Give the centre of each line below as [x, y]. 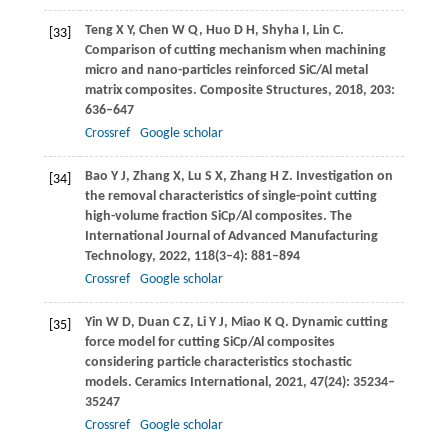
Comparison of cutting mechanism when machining [235, 51]
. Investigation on [340, 177]
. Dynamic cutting [336, 323]
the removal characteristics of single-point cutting [230, 197]
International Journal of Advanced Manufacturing [231, 237]
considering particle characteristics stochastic [218, 363]
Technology [118, 257]
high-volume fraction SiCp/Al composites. [207, 217]
